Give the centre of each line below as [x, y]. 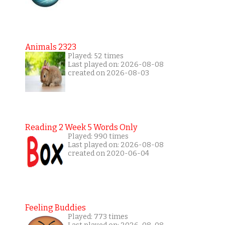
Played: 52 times [95, 56]
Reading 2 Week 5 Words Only [81, 128]
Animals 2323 [50, 47]
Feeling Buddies [55, 208]
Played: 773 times [98, 217]
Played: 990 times [98, 137]
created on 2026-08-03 [108, 73]
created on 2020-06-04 [108, 154]
